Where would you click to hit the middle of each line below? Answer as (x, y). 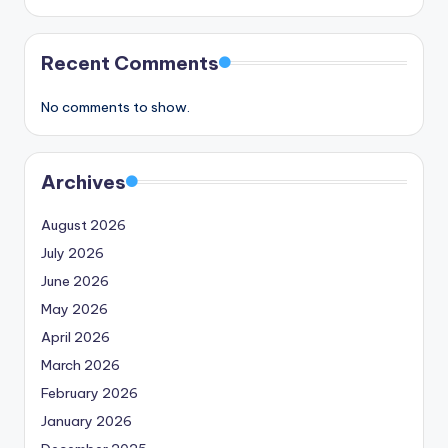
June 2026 (75, 281)
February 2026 (89, 393)
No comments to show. (115, 107)
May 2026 (74, 309)
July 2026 (72, 253)
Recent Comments (130, 63)
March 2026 (80, 365)
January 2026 (86, 421)
